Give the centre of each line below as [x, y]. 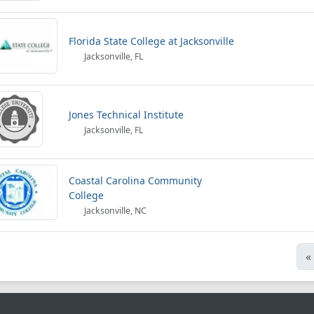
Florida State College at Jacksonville [151, 41]
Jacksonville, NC [115, 211]
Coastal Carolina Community [135, 180]
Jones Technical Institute [126, 115]
